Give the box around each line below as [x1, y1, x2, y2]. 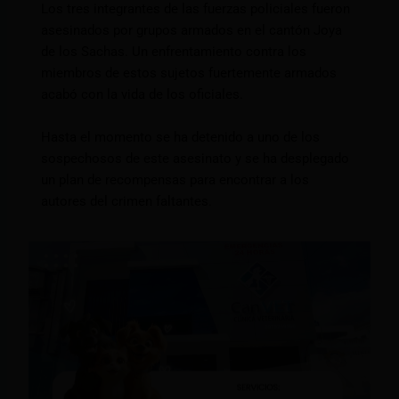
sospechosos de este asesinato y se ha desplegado [41, 151, 350, 167]
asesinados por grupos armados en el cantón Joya [41, 22, 343, 39]
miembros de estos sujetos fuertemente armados [41, 65, 338, 82]
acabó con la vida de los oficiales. [41, 86, 244, 103]
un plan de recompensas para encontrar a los [41, 172, 310, 189]
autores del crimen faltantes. [41, 193, 213, 210]
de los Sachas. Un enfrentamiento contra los [41, 44, 307, 61]
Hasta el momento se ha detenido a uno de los [41, 129, 321, 146]
